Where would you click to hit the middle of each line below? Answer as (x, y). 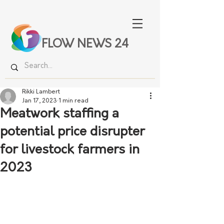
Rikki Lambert (41, 92)
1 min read (73, 101)
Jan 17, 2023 (39, 101)
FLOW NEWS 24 (85, 45)
